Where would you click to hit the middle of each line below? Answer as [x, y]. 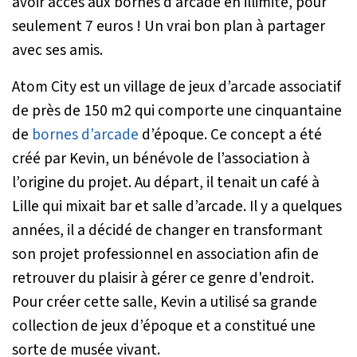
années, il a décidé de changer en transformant [167, 230]
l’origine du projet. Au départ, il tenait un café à [166, 182]
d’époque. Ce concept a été [230, 134]
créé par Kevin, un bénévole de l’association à [161, 158]
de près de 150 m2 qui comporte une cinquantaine [177, 110]
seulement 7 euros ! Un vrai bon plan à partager [169, 26]
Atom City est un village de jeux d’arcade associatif [177, 86]
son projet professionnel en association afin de [165, 254]
